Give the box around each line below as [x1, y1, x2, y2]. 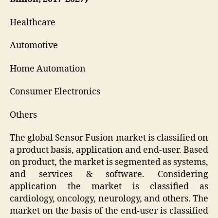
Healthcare [10, 17, 55, 28]
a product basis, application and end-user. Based [10, 145, 208, 156]
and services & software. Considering [10, 169, 208, 181]
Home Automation [10, 63, 86, 74]
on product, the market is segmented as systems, [10, 157, 208, 168]
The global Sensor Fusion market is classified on [10, 132, 208, 144]
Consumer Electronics [10, 86, 100, 98]
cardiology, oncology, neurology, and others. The [10, 193, 208, 205]
